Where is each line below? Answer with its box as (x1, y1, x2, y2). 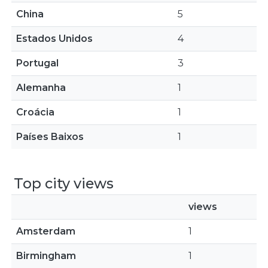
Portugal (16, 57, 59, 69)
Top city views (14, 175, 114, 192)
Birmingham (16, 250, 76, 261)
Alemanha (16, 82, 66, 93)
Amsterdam (16, 226, 75, 237)
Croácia (16, 106, 54, 118)
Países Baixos (16, 131, 84, 142)
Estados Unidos (16, 33, 93, 44)
